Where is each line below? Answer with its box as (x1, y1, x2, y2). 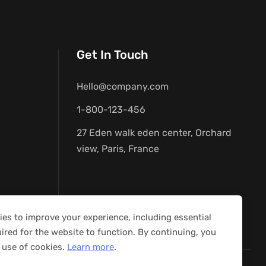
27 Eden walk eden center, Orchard (77, 126, 232, 138)
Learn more (67, 242, 114, 252)
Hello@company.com (77, 80, 169, 92)
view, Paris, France (77, 142, 160, 154)
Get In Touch (77, 47, 149, 62)
